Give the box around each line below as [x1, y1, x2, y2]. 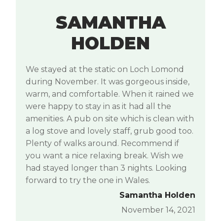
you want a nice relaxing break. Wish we [26, 151, 184, 161]
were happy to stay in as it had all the [26, 102, 171, 111]
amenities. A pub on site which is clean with [26, 114, 194, 124]
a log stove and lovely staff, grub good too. [26, 126, 193, 136]
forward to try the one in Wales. [26, 176, 150, 185]
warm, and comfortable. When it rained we [26, 89, 194, 99]
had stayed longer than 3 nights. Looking [26, 163, 187, 173]
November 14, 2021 [121, 205, 195, 215]
